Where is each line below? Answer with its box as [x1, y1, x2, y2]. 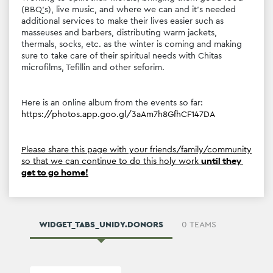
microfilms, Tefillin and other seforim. [21, 80, 165, 91]
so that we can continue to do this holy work [21, 174, 201, 185]
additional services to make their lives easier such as [21, 34, 224, 45]
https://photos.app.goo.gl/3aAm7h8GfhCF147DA [21, 127, 215, 138]
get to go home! [21, 185, 88, 197]
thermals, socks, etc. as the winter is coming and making [21, 57, 242, 68]
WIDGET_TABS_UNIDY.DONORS [39, 237, 163, 249]
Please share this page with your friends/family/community [21, 162, 252, 174]
